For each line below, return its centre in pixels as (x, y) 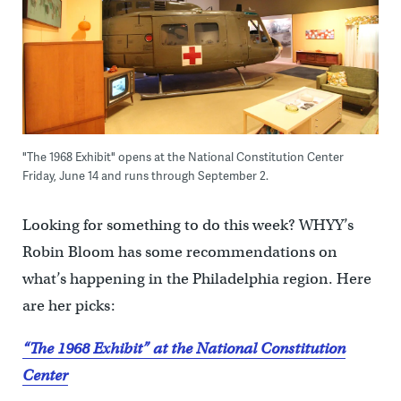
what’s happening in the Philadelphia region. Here (196, 279)
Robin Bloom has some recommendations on (179, 252)
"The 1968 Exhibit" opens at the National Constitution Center (183, 157)
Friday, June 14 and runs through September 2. (145, 176)
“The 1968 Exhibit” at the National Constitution (183, 349)
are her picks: (68, 306)
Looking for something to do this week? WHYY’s (188, 226)
